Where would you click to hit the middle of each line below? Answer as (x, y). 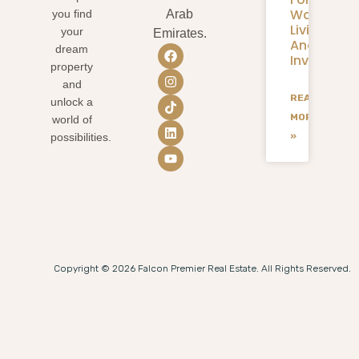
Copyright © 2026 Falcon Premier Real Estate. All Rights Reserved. (202, 268)
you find (72, 13)
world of (72, 119)
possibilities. (81, 137)
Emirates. (179, 33)
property (72, 66)
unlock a (72, 101)
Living (308, 30)
